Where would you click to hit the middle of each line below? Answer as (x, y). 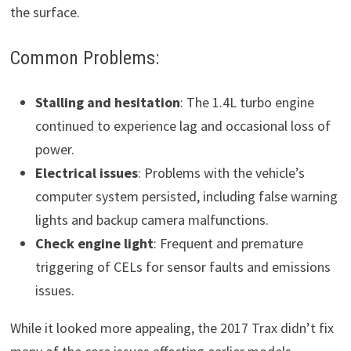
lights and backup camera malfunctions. (152, 220)
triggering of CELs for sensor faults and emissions (183, 267)
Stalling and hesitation (107, 103)
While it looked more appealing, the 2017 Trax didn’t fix (172, 328)
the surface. (45, 12)
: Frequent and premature (228, 244)
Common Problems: (84, 58)
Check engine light (94, 244)
